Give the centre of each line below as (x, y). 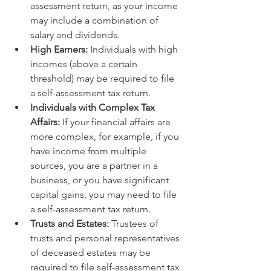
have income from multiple (90, 151)
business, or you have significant (101, 180)
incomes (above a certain (85, 64)
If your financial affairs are (116, 122)
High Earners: (59, 49)
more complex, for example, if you (106, 136)
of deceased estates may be (92, 253)
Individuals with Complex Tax (94, 107)
